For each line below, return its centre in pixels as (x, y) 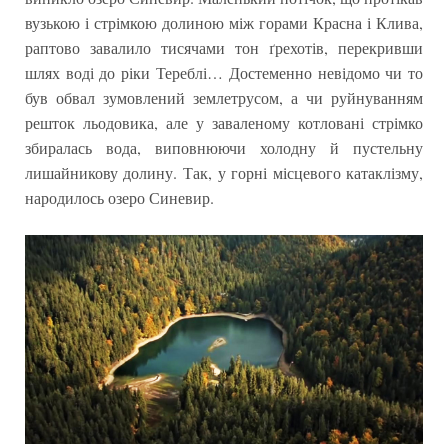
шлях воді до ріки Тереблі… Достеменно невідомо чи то (224, 73)
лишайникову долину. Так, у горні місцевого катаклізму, (224, 173)
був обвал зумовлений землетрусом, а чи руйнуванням (224, 98)
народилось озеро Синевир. (119, 198)
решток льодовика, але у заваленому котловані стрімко (224, 123)
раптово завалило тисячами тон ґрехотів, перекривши (224, 48)
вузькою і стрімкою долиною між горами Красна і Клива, (224, 23)
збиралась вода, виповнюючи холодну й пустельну (224, 148)
